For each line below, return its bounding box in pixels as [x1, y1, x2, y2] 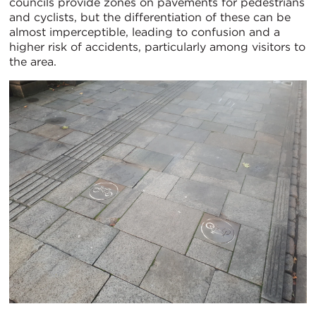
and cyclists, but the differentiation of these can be [9, 10, 291, 24]
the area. [9, 54, 56, 68]
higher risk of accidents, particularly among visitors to [9, 39, 305, 54]
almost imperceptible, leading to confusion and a [9, 25, 280, 39]
